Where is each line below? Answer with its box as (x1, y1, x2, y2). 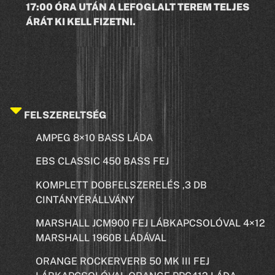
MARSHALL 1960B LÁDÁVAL (36, 232, 166, 244)
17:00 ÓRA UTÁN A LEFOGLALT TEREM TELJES (26, 1, 249, 14)
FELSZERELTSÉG (24, 109, 107, 121)
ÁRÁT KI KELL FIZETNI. (26, 16, 136, 28)
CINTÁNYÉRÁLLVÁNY (36, 193, 134, 206)
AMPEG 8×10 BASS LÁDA (36, 131, 153, 144)
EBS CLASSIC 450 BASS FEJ (36, 155, 169, 168)
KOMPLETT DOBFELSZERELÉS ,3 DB (36, 179, 207, 191)
